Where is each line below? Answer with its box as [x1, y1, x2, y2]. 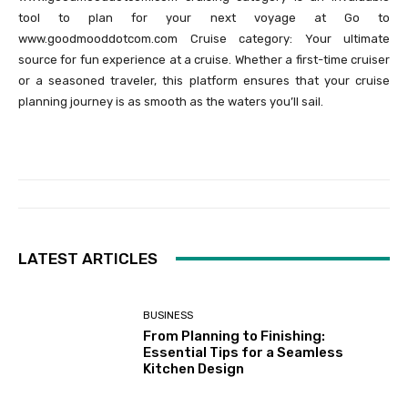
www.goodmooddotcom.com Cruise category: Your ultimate [18, 31, 390, 46]
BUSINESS [143, 310, 194, 322]
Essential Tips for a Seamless [143, 344, 344, 362]
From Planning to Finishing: [143, 328, 326, 345]
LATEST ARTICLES [18, 249, 158, 268]
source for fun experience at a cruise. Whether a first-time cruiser [18, 52, 390, 66]
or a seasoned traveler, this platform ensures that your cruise [18, 73, 390, 87]
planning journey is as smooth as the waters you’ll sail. [18, 94, 323, 108]
